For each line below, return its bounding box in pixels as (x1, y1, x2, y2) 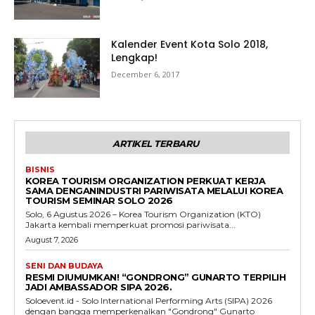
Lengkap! (111, 50, 158, 65)
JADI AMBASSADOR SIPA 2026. (25, 281, 172, 293)
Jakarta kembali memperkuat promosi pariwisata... (25, 219, 236, 231)
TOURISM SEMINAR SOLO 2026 (25, 195, 173, 207)
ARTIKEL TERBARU (112, 138, 199, 150)
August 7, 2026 (25, 235, 78, 245)
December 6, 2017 (111, 68, 180, 79)
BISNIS (25, 165, 55, 175)
